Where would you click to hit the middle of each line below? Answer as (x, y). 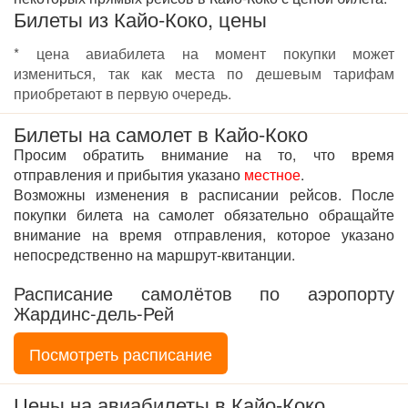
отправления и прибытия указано (129, 174)
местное (272, 174)
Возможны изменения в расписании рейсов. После (204, 194)
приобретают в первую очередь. (122, 93)
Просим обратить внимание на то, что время (204, 154)
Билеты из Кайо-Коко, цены (140, 18)
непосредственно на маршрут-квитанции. (154, 254)
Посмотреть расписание (121, 353)
